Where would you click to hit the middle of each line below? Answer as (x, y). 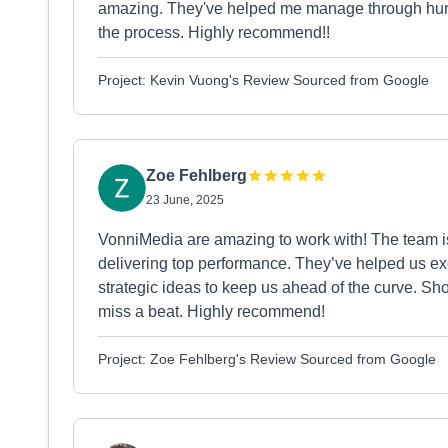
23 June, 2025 (185, 200)
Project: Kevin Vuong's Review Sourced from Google (263, 80)
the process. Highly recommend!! (214, 32)
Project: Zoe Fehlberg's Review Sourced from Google (267, 359)
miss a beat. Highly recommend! (211, 311)
